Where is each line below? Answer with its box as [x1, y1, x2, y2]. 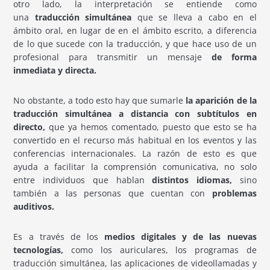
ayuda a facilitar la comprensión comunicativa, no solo [13, 161, 257, 173]
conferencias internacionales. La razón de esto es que [13, 148, 257, 160]
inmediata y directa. [13, 64, 97, 77]
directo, [13, 121, 49, 133]
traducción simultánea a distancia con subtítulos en [13, 108, 257, 120]
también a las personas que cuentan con [13, 187, 212, 199]
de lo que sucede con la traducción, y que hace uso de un [13, 38, 257, 50]
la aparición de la [183, 95, 257, 107]
